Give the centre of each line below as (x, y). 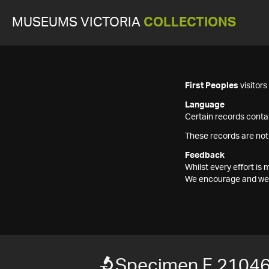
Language (205, 105)
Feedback (205, 156)
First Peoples (212, 86)
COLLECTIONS (190, 23)
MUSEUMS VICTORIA (78, 23)
